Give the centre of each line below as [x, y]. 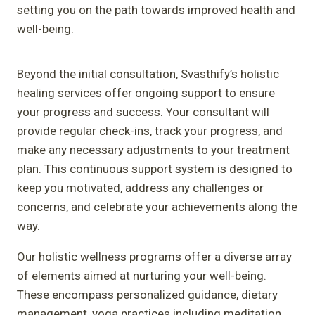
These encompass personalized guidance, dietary [147, 294]
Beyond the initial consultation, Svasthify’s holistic [148, 73]
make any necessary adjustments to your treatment [153, 149]
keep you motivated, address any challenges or [140, 187]
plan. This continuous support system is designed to [155, 168]
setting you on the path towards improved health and [156, 9]
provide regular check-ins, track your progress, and [150, 130]
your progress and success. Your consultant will [143, 111]
